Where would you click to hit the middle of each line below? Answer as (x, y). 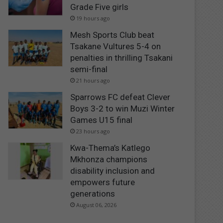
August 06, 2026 (97, 205)
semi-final (89, 69)
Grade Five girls (100, 7)
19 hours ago (93, 18)
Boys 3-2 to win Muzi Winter (123, 108)
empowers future (103, 182)
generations (93, 193)
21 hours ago (93, 80)
